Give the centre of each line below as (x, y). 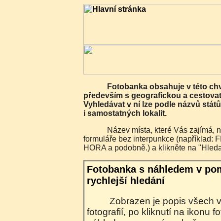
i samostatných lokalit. (125, 113)
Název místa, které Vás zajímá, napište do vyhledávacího (110, 130)
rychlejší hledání (126, 181)
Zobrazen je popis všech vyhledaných (112, 201)
